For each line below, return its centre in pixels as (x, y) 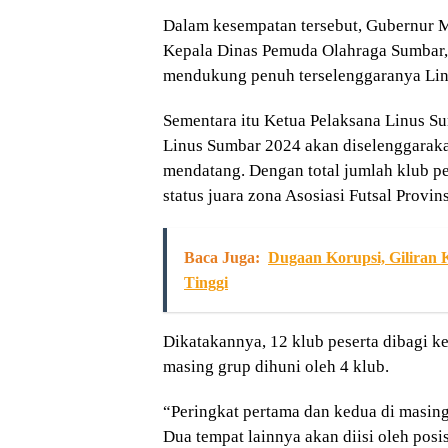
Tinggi (206, 282)
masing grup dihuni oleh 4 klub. (276, 366)
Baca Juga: (222, 257)
